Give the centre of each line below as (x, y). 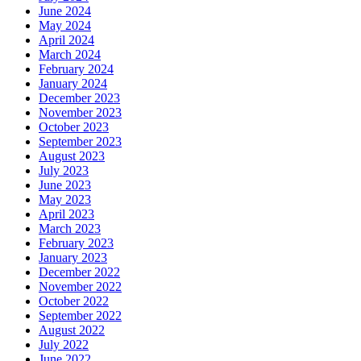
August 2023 (72, 156)
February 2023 (76, 243)
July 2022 (64, 344)
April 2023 (66, 214)
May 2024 (65, 25)
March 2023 (70, 228)
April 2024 (66, 39)
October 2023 (74, 127)
